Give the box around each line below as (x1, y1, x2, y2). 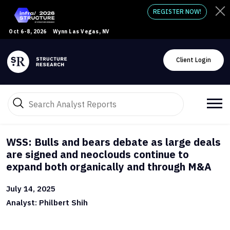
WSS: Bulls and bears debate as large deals (6, 135, 221, 149)
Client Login (195, 56, 211, 64)
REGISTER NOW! (153, 8, 201, 15)
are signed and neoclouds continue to (6, 147, 189, 161)
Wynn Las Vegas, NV (52, 28, 110, 35)
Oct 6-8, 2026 (9, 28, 47, 35)
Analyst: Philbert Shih (6, 197, 88, 207)
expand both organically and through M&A (6, 159, 212, 174)
